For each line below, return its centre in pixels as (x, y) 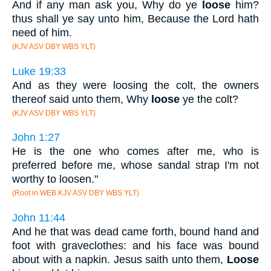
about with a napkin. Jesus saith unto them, (119, 259)
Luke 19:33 (39, 71)
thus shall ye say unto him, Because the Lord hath (135, 18)
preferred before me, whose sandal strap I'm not (135, 165)
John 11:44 (39, 217)
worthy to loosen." (55, 179)
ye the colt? (209, 99)
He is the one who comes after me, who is (135, 152)
